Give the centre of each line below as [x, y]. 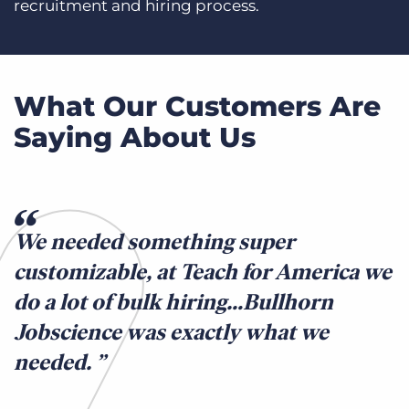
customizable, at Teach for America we [203, 272]
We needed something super [154, 242]
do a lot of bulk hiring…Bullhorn [173, 302]
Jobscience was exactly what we [171, 332]
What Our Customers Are [197, 107]
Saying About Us [135, 138]
